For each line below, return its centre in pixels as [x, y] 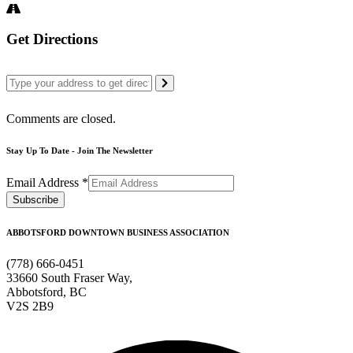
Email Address [44, 182]
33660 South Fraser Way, [69, 277]
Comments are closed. [61, 119]
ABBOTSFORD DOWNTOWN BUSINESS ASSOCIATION [118, 232]
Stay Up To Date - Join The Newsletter [80, 151]
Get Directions [52, 39]
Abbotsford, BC [46, 292]
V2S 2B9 [30, 306]
